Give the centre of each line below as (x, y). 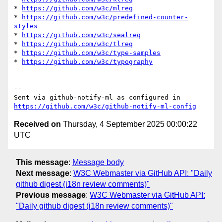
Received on (37, 124)
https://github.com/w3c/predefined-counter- (105, 17)
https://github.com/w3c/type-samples (91, 53)
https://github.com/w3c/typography (87, 62)
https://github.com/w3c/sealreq (81, 35)
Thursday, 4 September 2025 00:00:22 (129, 124)
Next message (43, 173)
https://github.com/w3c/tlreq (77, 44)
